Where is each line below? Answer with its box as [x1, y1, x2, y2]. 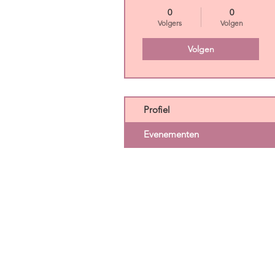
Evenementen [144, 128, 199, 141]
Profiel [144, 104, 170, 116]
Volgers [158, 18, 182, 28]
